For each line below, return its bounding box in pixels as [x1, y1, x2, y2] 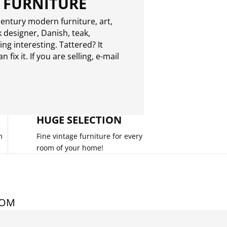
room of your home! [36, 142, 103, 153]
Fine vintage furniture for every [36, 131, 142, 141]
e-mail [95, 50, 119, 62]
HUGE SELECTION [36, 112, 122, 127]
